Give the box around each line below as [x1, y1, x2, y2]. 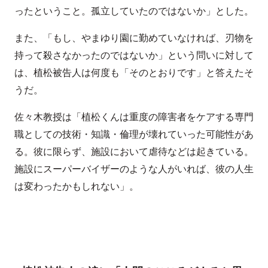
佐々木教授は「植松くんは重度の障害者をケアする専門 [14, 109, 254, 124]
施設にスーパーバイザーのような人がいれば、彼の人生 [14, 162, 254, 176]
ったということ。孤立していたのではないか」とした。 [14, 4, 254, 18]
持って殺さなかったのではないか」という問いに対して [14, 48, 254, 62]
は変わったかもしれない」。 [14, 179, 139, 193]
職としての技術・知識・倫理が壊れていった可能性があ [14, 127, 254, 141]
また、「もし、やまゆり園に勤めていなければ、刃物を [14, 31, 254, 45]
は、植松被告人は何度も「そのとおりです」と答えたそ [14, 65, 254, 80]
